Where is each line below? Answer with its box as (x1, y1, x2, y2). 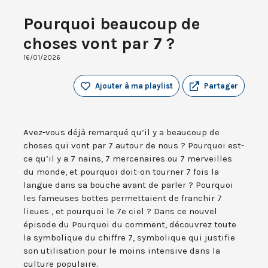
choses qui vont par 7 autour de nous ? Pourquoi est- (23, 140, 244, 151)
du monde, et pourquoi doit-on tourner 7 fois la (23, 166, 219, 178)
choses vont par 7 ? (23, 33, 175, 54)
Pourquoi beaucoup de (23, 14, 200, 34)
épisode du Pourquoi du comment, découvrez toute (23, 219, 236, 230)
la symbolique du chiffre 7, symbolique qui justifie (23, 232, 235, 243)
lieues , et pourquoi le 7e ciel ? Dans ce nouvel (23, 206, 217, 217)
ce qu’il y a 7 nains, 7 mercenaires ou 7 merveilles (23, 153, 232, 165)
